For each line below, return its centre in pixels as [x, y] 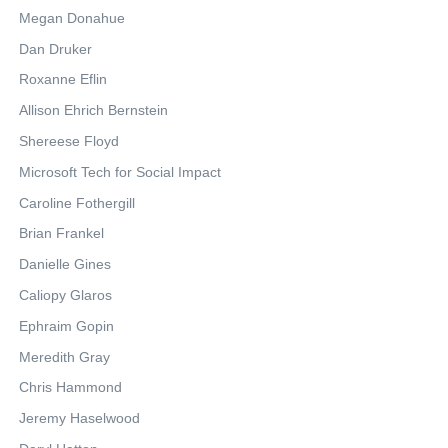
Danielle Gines [65, 264]
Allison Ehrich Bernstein [93, 110]
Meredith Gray [64, 356]
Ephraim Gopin [66, 325]
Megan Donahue [72, 17]
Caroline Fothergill [77, 202]
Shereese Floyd [69, 141]
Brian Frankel [61, 233]
